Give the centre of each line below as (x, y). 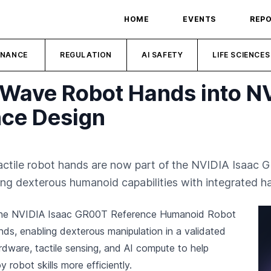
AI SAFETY (162, 55)
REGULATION (86, 55)
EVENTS (199, 19)
